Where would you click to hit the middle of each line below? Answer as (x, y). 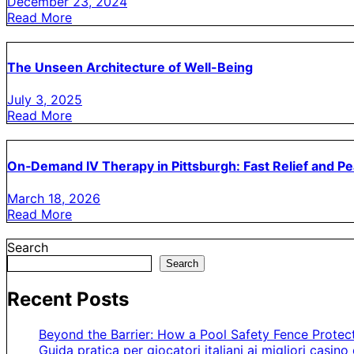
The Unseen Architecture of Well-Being (130, 68)
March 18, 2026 (54, 198)
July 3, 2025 (45, 100)
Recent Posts (68, 299)
